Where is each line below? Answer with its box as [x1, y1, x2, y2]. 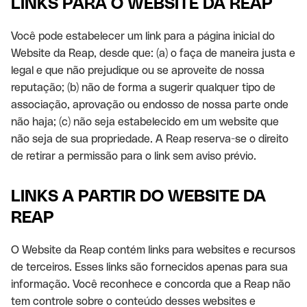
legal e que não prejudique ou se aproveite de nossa [11, 64, 265, 77]
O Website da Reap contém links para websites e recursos [11, 243, 295, 256]
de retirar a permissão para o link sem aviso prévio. [11, 149, 256, 162]
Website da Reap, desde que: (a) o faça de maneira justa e [11, 47, 295, 60]
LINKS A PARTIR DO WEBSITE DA [11, 186, 266, 205]
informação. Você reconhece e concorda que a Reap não [11, 278, 291, 291]
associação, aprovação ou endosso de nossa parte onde [11, 98, 288, 111]
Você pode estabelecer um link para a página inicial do [11, 29, 275, 42]
